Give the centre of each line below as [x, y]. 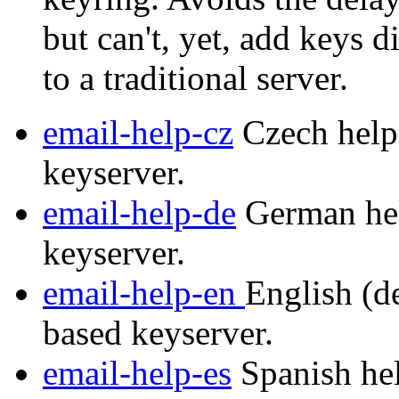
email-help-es [137, 373]
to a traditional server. [195, 78]
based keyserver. [158, 333]
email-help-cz [138, 133]
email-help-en [144, 293]
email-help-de [139, 213]
